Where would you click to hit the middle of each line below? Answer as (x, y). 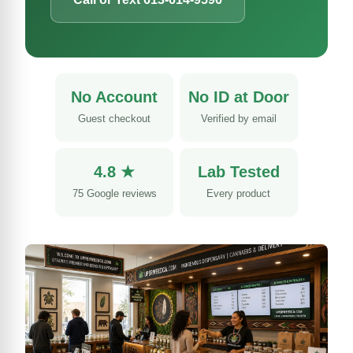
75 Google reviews (114, 193)
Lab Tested (238, 171)
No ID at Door (238, 97)
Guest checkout (115, 118)
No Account (115, 97)
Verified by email (238, 118)
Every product (239, 193)
